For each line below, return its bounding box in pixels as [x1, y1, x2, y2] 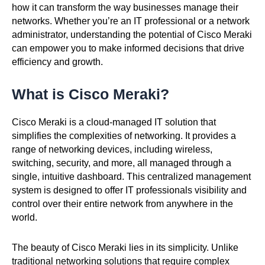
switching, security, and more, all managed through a [12, 157, 231, 168]
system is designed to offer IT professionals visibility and [12, 185, 247, 195]
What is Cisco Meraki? [12, 85, 169, 102]
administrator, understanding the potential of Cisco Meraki [12, 29, 252, 40]
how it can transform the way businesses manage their [12, 2, 238, 12]
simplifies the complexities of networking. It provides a [12, 130, 236, 141]
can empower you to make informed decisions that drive [12, 43, 244, 53]
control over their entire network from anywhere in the [12, 198, 233, 209]
